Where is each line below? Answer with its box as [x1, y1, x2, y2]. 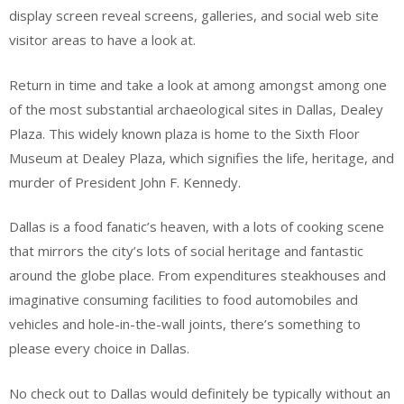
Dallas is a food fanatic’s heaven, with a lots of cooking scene [9, 217, 384, 235]
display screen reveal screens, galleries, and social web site [9, 6, 379, 24]
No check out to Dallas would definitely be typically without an [9, 383, 390, 402]
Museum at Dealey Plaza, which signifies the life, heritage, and [9, 148, 394, 167]
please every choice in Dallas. [9, 339, 189, 357]
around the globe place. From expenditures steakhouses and [9, 266, 386, 284]
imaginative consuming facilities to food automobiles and [9, 290, 358, 308]
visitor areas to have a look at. [9, 31, 196, 49]
